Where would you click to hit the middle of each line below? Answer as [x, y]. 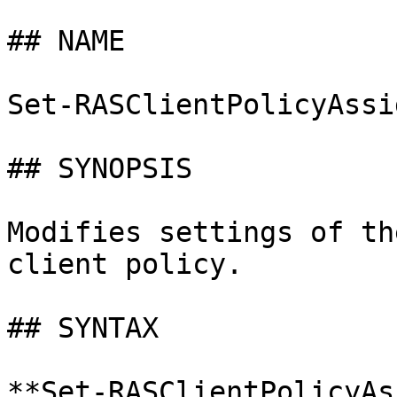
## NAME [66, 41]
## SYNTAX [83, 328]
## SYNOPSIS [100, 168]
